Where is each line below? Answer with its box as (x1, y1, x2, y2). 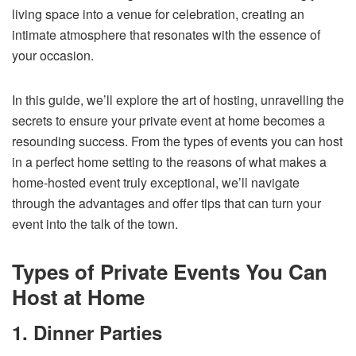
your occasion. (12, 45, 94, 64)
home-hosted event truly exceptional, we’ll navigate (12, 172, 300, 192)
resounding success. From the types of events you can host (12, 131, 342, 150)
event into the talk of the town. (12, 214, 178, 233)
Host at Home (12, 281, 145, 311)
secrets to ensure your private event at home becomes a (12, 110, 325, 130)
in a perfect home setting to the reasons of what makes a (12, 152, 327, 171)
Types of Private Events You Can (12, 256, 327, 286)
